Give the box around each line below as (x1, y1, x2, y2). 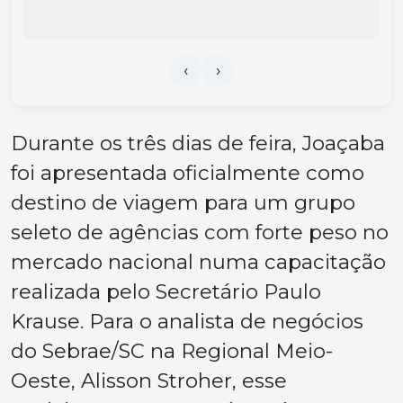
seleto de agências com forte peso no (11, 219, 389, 245)
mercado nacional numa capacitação (11, 248, 386, 274)
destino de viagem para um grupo (11, 189, 355, 215)
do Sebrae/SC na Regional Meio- (11, 337, 333, 363)
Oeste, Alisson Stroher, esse (11, 367, 287, 393)
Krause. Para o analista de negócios (11, 308, 363, 334)
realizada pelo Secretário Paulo (11, 278, 321, 304)
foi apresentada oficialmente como (11, 159, 364, 185)
